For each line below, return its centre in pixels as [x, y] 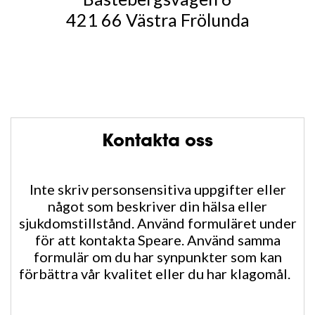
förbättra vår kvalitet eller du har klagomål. [157, 274]
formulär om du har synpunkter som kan [157, 257]
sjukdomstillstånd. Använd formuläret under [157, 223]
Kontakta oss [157, 142]
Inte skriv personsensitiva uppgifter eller [157, 189]
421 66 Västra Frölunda [157, 20]
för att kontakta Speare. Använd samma [157, 240]
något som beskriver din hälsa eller [157, 206]
